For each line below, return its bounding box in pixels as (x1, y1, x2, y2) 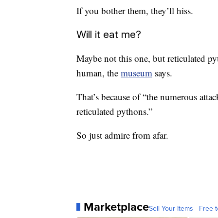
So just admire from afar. (76, 129, 168, 141)
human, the (76, 67, 121, 79)
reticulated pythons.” (76, 105, 152, 117)
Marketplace (84, 198, 149, 216)
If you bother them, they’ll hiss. (76, 4, 193, 17)
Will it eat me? (76, 28, 141, 40)
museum (121, 67, 152, 79)
